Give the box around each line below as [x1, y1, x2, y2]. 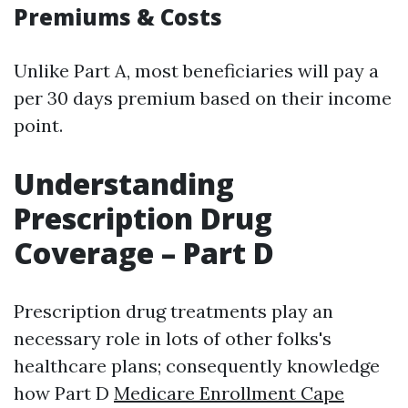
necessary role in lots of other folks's [14, 327, 331, 350]
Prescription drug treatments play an [14, 300, 333, 322]
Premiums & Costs [14, 2, 222, 32]
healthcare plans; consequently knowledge [14, 354, 380, 377]
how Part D [14, 382, 114, 404]
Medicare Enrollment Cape [114, 382, 344, 404]
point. [14, 114, 63, 137]
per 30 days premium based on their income [14, 87, 392, 109]
